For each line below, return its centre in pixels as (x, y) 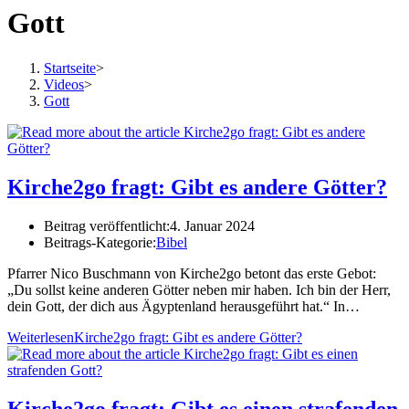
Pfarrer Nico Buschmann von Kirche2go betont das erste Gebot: (192, 273)
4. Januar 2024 (212, 225)
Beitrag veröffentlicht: (107, 225)
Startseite (70, 68)
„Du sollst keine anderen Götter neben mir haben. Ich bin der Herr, (199, 289)
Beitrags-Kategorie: (100, 242)
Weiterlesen (41, 337)
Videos (64, 84)
